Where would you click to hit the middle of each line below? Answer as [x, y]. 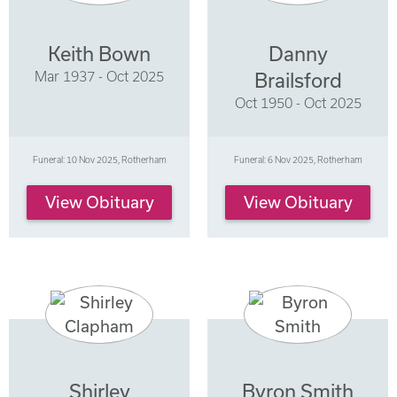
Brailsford [298, 80]
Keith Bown [99, 53]
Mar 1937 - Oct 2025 [99, 76]
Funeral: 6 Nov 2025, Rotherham [298, 159]
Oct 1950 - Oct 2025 [298, 102]
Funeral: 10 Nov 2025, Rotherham [99, 159]
